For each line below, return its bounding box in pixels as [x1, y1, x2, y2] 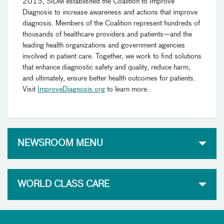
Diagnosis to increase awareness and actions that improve [22, 9, 197, 16]
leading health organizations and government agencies [22, 42, 185, 49]
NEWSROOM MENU [17, 139, 103, 148]
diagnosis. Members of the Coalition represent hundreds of [22, 20, 200, 27]
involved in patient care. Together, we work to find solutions [22, 53, 201, 60]
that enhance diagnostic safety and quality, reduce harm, [22, 64, 190, 71]
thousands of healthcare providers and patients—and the [22, 31, 192, 38]
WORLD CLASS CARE [17, 180, 109, 189]
